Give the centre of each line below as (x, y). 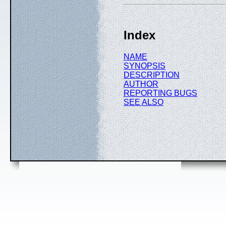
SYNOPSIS (145, 66)
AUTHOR (141, 84)
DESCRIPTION (152, 75)
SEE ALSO (144, 102)
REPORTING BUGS (160, 93)
